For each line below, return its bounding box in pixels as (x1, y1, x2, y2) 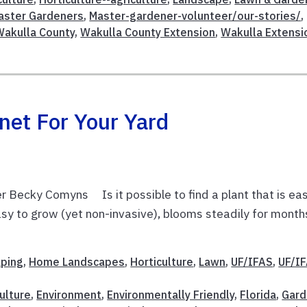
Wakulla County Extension (80, 25, 216, 40)
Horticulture (130, 255, 194, 269)
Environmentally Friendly (107, 288, 235, 302)
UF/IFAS (231, 255, 273, 269)
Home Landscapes (29, 255, 125, 269)
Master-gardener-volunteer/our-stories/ (89, 9, 302, 23)
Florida (240, 288, 277, 302)
